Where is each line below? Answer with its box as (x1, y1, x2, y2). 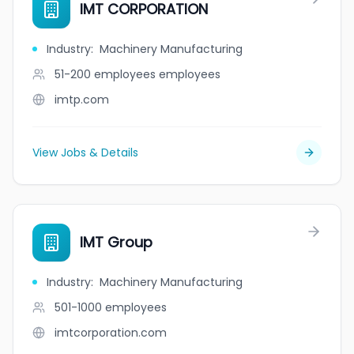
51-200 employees (55, 66, 156, 82)
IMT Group (80, 232, 153, 252)
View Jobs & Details (32, 145, 138, 160)
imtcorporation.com (55, 325, 167, 341)
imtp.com (55, 92, 109, 107)
